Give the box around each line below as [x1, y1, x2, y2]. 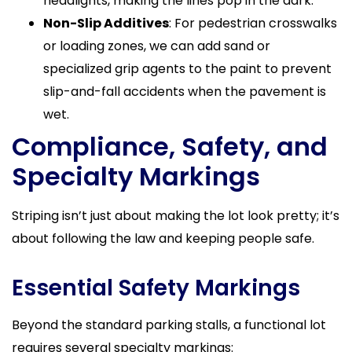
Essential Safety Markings [12, 272, 300, 303]
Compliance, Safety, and [12, 128, 328, 164]
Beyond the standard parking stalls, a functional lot [12, 315, 326, 334]
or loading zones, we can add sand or [43, 36, 270, 55]
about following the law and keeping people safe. [12, 229, 314, 247]
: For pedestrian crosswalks [169, 13, 337, 32]
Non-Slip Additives [43, 13, 169, 32]
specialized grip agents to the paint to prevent [43, 59, 332, 78]
